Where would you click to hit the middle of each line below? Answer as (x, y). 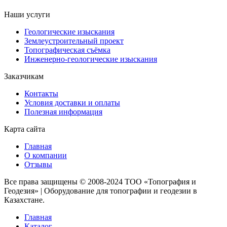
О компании (46, 155)
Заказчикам (24, 76)
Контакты (41, 93)
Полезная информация (63, 111)
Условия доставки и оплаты (72, 102)
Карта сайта (25, 129)
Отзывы (38, 164)
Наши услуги (27, 14)
